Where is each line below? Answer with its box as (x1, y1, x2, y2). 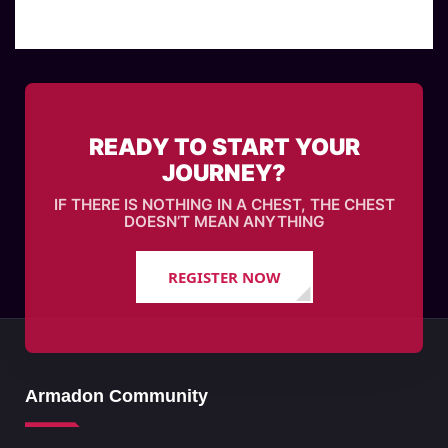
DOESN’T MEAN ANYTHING (123, 211, 325, 231)
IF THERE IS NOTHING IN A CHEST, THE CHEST (53, 194, 395, 214)
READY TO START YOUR (88, 132, 360, 161)
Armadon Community (25, 386, 208, 407)
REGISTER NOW (167, 267, 281, 288)
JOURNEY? (162, 158, 286, 187)
